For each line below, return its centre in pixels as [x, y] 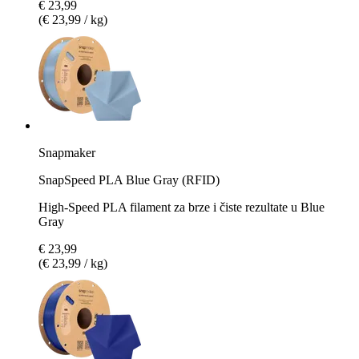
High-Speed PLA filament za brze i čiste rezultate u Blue [182, 207]
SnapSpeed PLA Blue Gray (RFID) [129, 179]
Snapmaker [67, 152]
